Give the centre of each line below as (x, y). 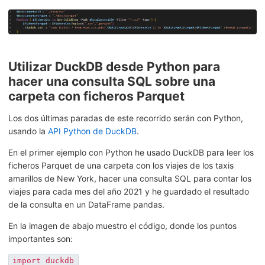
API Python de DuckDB (92, 131)
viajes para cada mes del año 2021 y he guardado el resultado (129, 191)
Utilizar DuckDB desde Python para (114, 66)
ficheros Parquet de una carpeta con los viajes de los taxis (121, 165)
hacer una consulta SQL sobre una (112, 81)
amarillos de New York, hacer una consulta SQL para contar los (130, 178)
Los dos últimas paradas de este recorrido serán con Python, (126, 118)
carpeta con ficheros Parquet (96, 96)
